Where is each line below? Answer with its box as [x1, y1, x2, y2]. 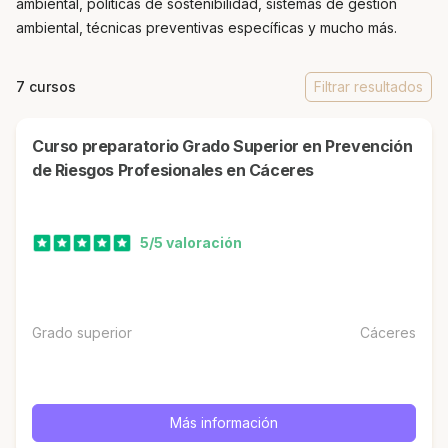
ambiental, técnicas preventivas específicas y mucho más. [16, 19, 397, 36]
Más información [170, 413, 278, 431]
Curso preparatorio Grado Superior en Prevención [32, 136, 44, 156]
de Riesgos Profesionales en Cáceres [32, 160, 315, 180]
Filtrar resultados [314, 78, 423, 95]
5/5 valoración [140, 234, 242, 252]
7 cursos [16, 78, 76, 95]
